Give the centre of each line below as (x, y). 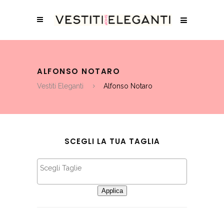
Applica (112, 191)
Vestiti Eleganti (60, 86)
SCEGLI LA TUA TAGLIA (112, 141)
